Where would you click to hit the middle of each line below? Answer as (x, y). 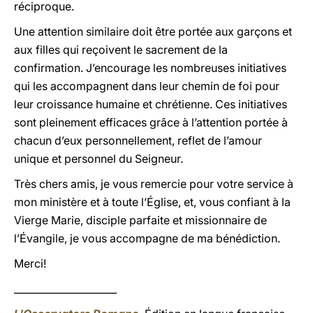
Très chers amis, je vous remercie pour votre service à (154, 184)
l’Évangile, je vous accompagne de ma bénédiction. (147, 238)
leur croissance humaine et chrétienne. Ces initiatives (151, 104)
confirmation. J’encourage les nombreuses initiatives (150, 68)
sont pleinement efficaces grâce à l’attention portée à (151, 122)
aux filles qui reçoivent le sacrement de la (121, 50)
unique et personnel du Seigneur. (99, 159)
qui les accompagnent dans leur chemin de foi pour (147, 86)
